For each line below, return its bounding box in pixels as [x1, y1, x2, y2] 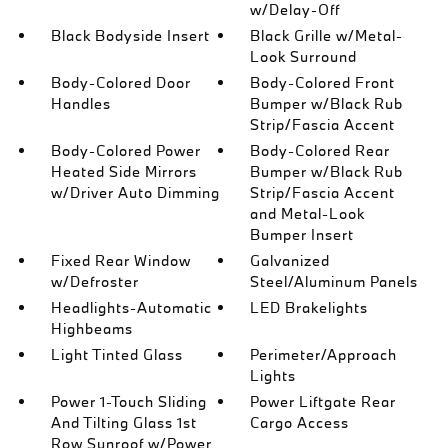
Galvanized [250, 251, 331, 270]
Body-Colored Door [50, 73, 191, 92]
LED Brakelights [250, 298, 369, 317]
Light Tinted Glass [50, 345, 183, 364]
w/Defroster [50, 272, 139, 291]
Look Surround [250, 47, 358, 66]
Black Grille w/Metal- [250, 26, 404, 45]
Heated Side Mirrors [50, 162, 197, 181]
